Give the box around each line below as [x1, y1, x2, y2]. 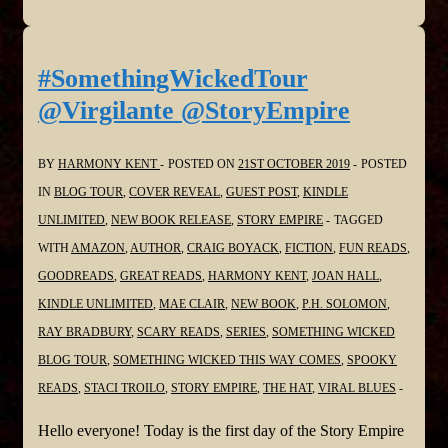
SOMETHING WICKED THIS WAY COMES [113, 352, 341, 367]
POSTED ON [168, 156, 238, 171]
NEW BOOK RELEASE [111, 212, 231, 227]
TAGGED [334, 212, 383, 227]
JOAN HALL [312, 268, 379, 283]
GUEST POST [226, 184, 297, 199]
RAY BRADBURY [38, 324, 131, 339]
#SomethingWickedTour [38, 63, 308, 93]
